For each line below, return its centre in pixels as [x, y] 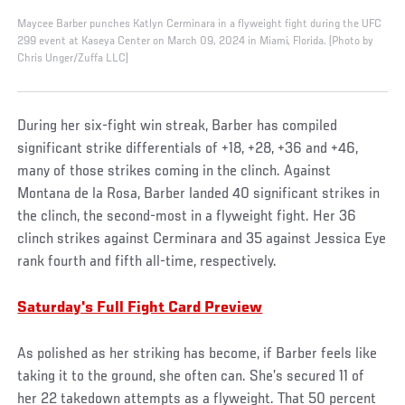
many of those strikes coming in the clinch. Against [174, 172]
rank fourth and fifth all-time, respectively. [147, 263]
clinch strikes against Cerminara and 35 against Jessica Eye [202, 240]
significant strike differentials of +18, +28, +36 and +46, [188, 150]
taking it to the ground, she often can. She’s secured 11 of [191, 377]
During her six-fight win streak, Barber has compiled [178, 127]
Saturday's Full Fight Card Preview [140, 309]
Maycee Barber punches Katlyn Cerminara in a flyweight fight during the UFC [200, 25]
